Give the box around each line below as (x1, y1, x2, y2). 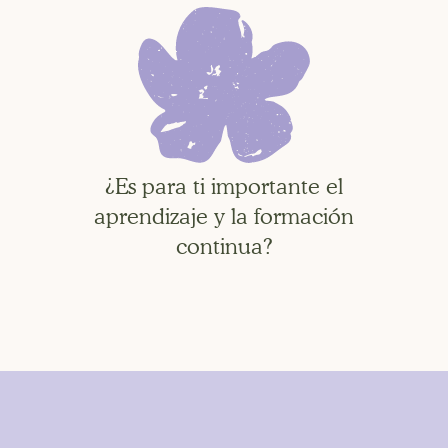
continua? (175, 232, 273, 259)
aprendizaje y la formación (94, 202, 354, 229)
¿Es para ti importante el (105, 172, 343, 199)
